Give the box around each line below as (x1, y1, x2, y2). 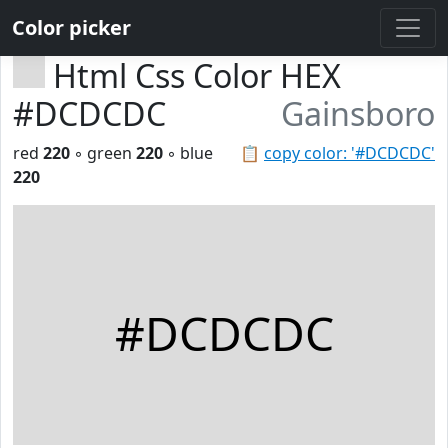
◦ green (70, 142, 136, 164)
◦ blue (163, 142, 213, 164)
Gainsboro (281, 92, 435, 135)
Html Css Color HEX (53, 54, 341, 97)
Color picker (12, 14, 131, 41)
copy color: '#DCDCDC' (264, 142, 435, 164)
